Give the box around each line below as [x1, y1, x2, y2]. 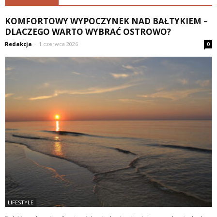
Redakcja [5, 40, 32, 47]
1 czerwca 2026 [39, 40, 78, 47]
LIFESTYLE [8, 199, 33, 206]
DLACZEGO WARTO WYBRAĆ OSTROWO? [5, 26, 171, 37]
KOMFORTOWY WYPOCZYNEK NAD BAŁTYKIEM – [5, 15, 208, 27]
